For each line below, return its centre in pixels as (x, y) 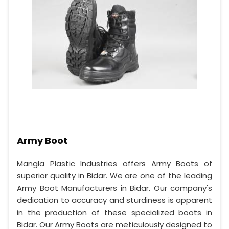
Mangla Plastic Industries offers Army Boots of (114, 164)
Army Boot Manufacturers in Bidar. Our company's (114, 188)
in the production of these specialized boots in (114, 213)
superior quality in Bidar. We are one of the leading (114, 176)
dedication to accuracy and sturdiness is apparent (114, 200)
